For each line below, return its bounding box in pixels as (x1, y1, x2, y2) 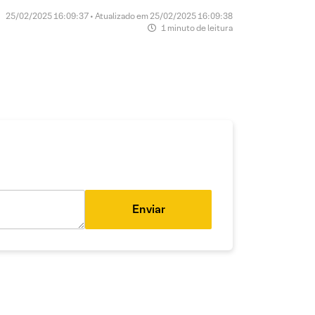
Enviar (131, 202, 165, 217)
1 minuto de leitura (160, 22, 233, 33)
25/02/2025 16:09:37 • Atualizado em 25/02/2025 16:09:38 (6, 11, 233, 21)
